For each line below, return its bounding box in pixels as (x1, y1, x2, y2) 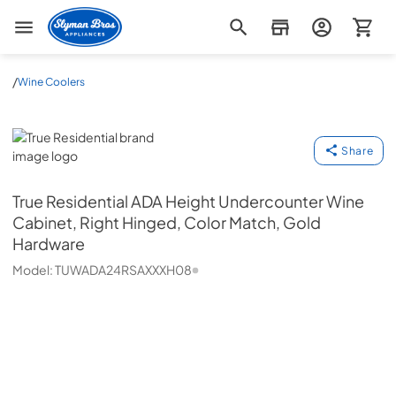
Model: (12, 262, 55, 278)
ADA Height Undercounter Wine (131, 192, 364, 211)
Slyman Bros (47, 7, 119, 23)
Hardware (12, 234, 85, 254)
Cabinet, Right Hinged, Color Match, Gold (12, 213, 321, 232)
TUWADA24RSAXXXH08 (55, 262, 192, 278)
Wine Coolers (18, 74, 85, 88)
